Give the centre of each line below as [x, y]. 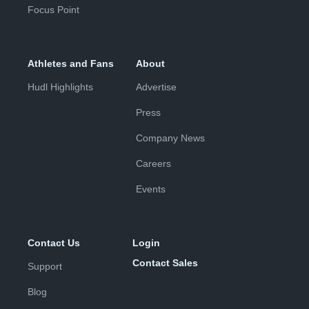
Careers [153, 164]
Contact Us [54, 243]
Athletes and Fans [71, 64]
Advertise [156, 87]
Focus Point [53, 10]
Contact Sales [165, 263]
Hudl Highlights [60, 87]
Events [151, 189]
